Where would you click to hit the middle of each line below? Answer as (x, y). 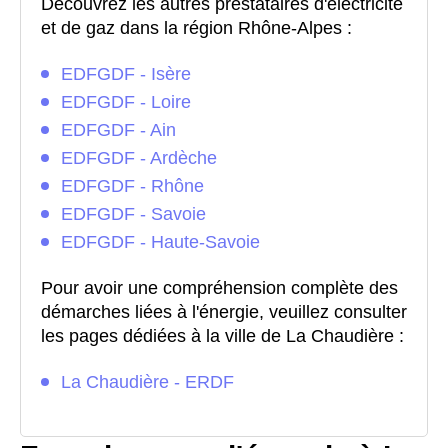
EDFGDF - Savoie (133, 214)
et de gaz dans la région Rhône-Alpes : (196, 28)
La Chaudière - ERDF (147, 382)
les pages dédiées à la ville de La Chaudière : (222, 336)
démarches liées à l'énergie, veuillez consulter (224, 312)
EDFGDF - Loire (126, 102)
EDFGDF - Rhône (132, 186)
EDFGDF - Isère (126, 74)
